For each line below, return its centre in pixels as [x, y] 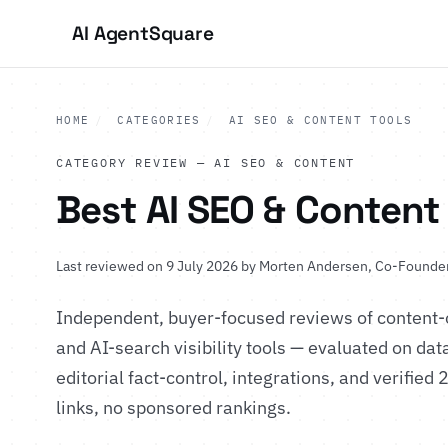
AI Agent [110, 33]
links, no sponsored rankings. [173, 407]
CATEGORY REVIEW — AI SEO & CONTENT [206, 162]
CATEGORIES [159, 120]
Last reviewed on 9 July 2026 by [157, 266]
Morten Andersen [313, 266]
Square [181, 33]
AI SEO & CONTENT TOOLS [316, 120]
